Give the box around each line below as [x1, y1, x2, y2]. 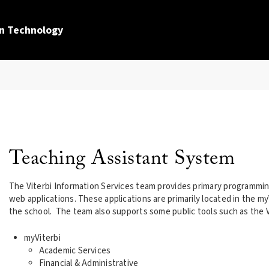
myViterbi [23, 231, 61, 244]
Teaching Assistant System [8, 149, 235, 169]
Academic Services [38, 244, 111, 257]
